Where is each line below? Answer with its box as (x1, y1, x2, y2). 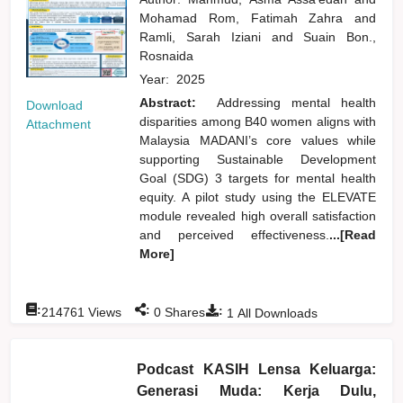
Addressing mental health (217, 94, 377, 110)
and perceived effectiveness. (139, 227, 330, 242)
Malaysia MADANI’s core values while (139, 132, 377, 148)
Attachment (26, 117, 92, 132)
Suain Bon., (303, 29, 377, 44)
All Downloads (234, 305, 318, 320)
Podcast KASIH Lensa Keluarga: (137, 361, 377, 377)
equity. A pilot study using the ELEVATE (139, 189, 377, 204)
